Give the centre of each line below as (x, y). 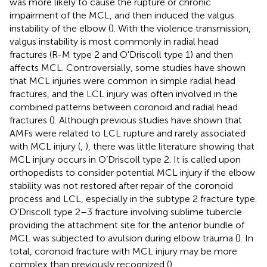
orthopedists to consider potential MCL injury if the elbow (132, 172)
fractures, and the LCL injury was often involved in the (124, 94)
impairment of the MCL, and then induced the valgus (122, 15)
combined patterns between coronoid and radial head (124, 107)
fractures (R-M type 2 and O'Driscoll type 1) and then (121, 54)
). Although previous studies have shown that (147, 120)
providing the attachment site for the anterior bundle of (127, 225)
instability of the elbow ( (60, 28)
